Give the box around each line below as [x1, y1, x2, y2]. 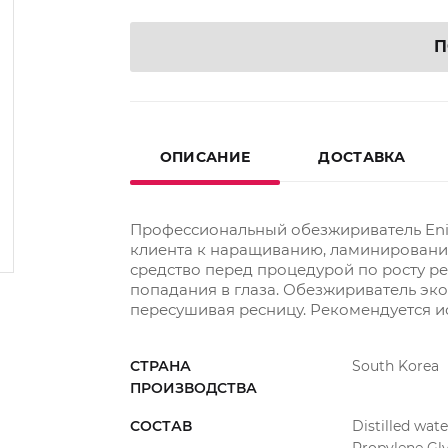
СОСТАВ [129, 417, 192, 435]
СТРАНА [129, 357, 191, 375]
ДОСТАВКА [318, 148, 406, 166]
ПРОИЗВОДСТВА [129, 379, 257, 397]
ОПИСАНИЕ [159, 148, 251, 166]
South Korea [351, 357, 439, 375]
